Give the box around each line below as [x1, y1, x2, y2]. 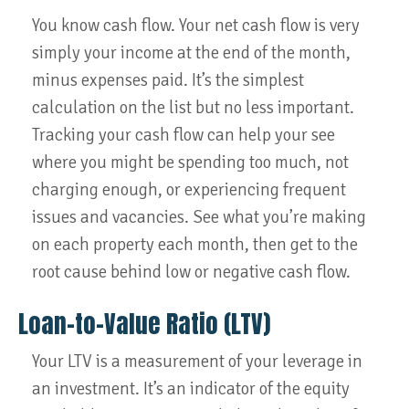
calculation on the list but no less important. [32, 97, 354, 119]
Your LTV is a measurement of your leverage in [32, 351, 362, 372]
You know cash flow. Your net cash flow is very [32, 15, 360, 37]
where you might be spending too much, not [32, 152, 349, 173]
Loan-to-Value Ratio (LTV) [18, 305, 270, 342]
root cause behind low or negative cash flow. [32, 261, 351, 283]
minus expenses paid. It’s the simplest [32, 69, 304, 91]
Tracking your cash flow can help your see [32, 124, 335, 146]
